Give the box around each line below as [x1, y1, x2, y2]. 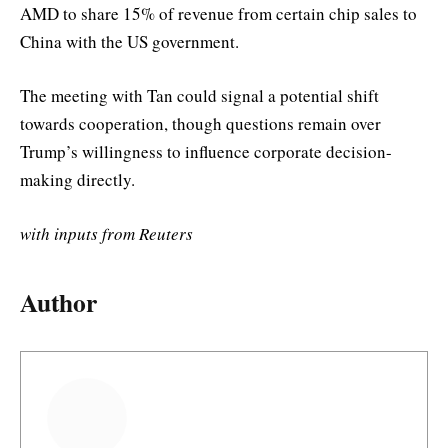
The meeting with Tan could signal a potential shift [20, 84, 379, 108]
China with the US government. [20, 30, 239, 54]
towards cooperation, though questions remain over [20, 112, 381, 136]
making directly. [20, 168, 135, 192]
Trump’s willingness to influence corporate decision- [20, 140, 392, 164]
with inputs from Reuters [20, 222, 193, 246]
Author [20, 282, 97, 321]
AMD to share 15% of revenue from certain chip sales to [20, 2, 417, 26]
